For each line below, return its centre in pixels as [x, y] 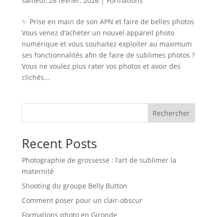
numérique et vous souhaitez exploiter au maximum [107, 44]
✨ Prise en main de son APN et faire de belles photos [108, 21]
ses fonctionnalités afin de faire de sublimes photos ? [108, 55]
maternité [38, 171]
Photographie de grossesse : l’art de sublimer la [99, 160]
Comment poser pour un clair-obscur [82, 200]
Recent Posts [59, 143]
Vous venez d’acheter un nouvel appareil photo [98, 32]
